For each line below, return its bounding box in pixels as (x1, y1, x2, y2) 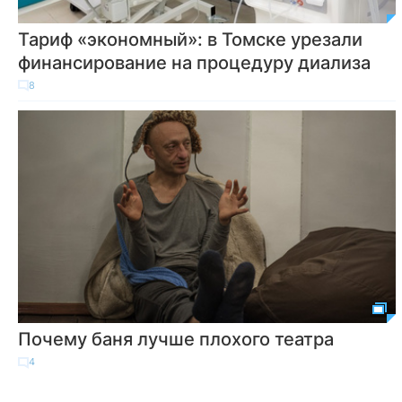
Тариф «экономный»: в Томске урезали (18, 28, 363, 50)
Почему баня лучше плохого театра (18, 328, 334, 351)
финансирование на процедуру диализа (18, 51, 371, 74)
